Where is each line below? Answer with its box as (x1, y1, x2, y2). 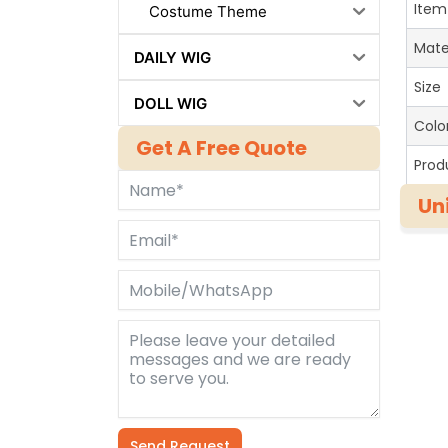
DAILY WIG (133, 47, 211, 67)
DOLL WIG (133, 93, 207, 113)
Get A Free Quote (135, 134, 307, 163)
